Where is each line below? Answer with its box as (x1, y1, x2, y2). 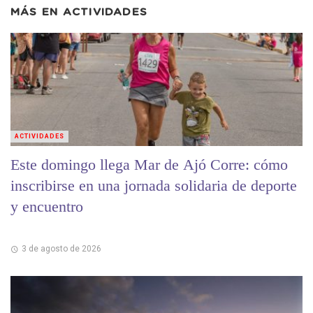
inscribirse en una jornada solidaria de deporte (10, 176, 297, 194)
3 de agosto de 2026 (21, 243, 101, 254)
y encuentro (10, 197, 83, 215)
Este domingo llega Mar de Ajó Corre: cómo (10, 155, 288, 173)
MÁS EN (10, 6, 63, 17)
